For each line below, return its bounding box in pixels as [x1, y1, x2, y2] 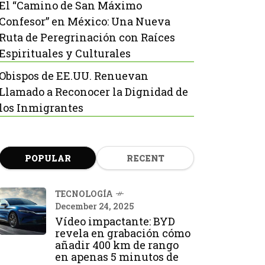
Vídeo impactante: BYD [55, 214, 175, 228]
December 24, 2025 [55, 201, 134, 212]
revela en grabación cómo [55, 226, 190, 240]
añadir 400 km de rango [55, 238, 179, 252]
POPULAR [24, 153, 71, 164]
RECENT [126, 153, 164, 164]
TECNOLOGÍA [55, 188, 113, 199]
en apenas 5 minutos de [55, 250, 179, 264]
